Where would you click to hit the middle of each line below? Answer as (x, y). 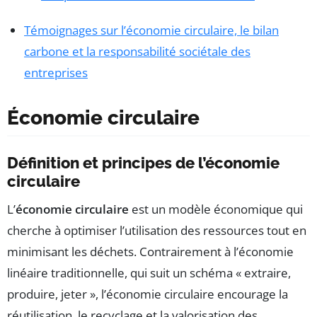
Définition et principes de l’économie (143, 163)
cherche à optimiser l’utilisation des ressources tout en (157, 231)
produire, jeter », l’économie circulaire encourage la (148, 294)
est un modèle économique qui (216, 209)
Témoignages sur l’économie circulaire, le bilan (151, 30)
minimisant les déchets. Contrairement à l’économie (150, 252)
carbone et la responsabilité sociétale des (137, 52)
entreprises (56, 73)
